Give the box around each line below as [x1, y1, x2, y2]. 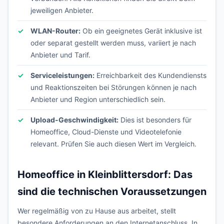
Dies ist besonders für [118, 115, 191, 124]
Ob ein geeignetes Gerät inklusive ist [80, 26, 202, 35]
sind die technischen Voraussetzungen [17, 185, 206, 197]
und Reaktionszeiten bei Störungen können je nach [30, 83, 196, 91]
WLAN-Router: [30, 26, 80, 35]
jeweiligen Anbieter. [30, 6, 93, 14]
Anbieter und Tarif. [30, 50, 90, 59]
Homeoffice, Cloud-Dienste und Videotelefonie [30, 127, 181, 136]
